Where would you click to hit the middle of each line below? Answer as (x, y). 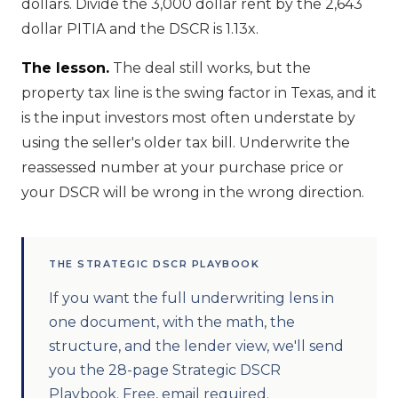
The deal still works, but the (210, 68)
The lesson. (65, 68)
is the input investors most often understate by (188, 117)
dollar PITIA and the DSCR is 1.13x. (140, 28)
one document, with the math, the (172, 322)
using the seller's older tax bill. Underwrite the (186, 142)
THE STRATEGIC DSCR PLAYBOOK (155, 263)
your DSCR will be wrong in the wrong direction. (193, 192)
